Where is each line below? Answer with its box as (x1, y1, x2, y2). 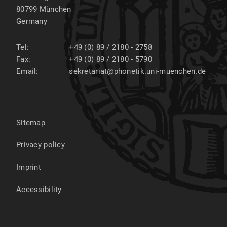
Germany (16, 16, 47, 26)
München (39, 4, 71, 14)
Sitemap (16, 118, 45, 127)
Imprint (16, 162, 41, 172)
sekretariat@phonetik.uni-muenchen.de (69, 66, 206, 76)
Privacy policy (16, 140, 65, 149)
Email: (16, 66, 39, 76)
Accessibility (16, 184, 62, 194)
